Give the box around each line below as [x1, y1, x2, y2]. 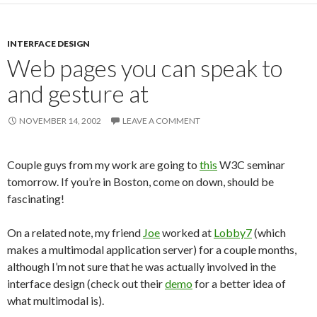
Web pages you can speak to [7, 54, 282, 82]
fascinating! [7, 192, 64, 205]
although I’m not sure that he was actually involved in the [7, 260, 276, 273]
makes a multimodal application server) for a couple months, [7, 243, 296, 256]
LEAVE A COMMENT [122, 115, 200, 126]
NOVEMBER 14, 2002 [19, 115, 101, 126]
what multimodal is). [7, 294, 104, 307]
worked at [160, 226, 214, 239]
